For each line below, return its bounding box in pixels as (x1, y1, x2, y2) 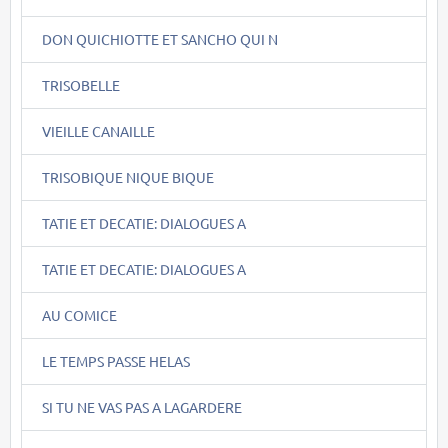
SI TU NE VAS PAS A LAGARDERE (42, 397, 242, 416)
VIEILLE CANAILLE (42, 121, 155, 140)
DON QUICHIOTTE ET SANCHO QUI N (42, 29, 278, 48)
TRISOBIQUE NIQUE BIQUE (42, 167, 214, 186)
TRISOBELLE (42, 75, 120, 94)
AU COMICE (42, 305, 117, 324)
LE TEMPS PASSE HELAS (42, 351, 190, 370)
